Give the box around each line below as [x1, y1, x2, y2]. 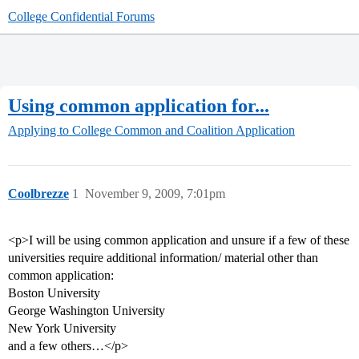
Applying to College [8, 123, 111, 138]
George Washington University [8, 304, 165, 318]
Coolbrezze [8, 187, 69, 201]
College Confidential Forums [8, 10, 155, 23]
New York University [8, 321, 116, 336]
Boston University [8, 286, 100, 301]
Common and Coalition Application [115, 123, 295, 138]
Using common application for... [8, 95, 269, 116]
